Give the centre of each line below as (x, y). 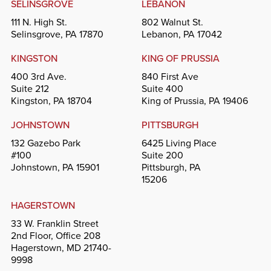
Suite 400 (162, 88)
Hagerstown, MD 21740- (61, 247)
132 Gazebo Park (45, 143)
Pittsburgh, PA (171, 167)
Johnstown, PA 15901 (55, 167)
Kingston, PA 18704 (51, 100)
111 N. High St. (39, 22)
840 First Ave (170, 76)
